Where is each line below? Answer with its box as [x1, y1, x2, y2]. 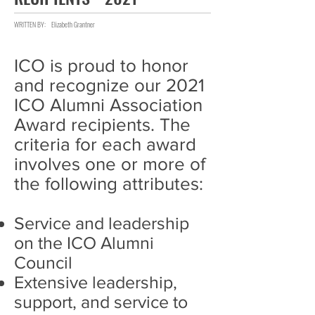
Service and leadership [14, 213, 189, 233]
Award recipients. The [14, 115, 191, 134]
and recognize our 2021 [14, 75, 205, 95]
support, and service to [14, 292, 188, 311]
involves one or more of [14, 154, 205, 174]
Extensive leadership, [14, 272, 177, 292]
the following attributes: [14, 174, 203, 193]
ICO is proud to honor [14, 56, 188, 75]
